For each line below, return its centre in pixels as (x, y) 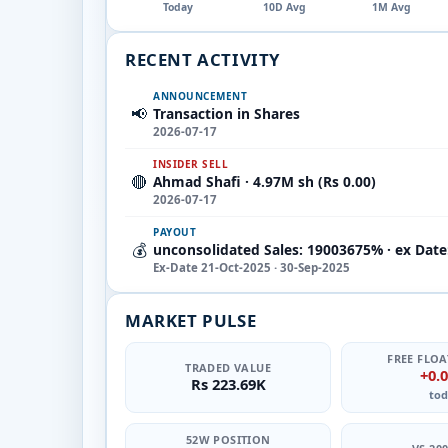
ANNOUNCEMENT (200, 95)
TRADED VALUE (228, 367)
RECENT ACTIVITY (202, 59)
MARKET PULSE (191, 320)
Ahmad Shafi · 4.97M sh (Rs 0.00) (264, 181)
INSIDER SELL (190, 163)
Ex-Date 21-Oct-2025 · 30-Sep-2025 (251, 267)
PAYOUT (174, 231)
